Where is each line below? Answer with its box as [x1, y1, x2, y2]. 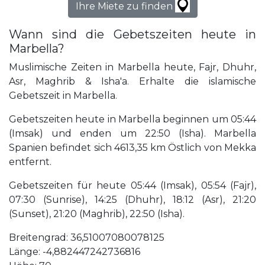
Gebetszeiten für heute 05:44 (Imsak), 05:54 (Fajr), [9, 180, 256, 192]
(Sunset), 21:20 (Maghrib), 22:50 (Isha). [9, 208, 185, 220]
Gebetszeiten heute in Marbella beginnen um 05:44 [9, 114, 256, 125]
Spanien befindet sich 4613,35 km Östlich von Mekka [9, 142, 256, 154]
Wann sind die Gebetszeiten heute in [9, 27, 256, 42]
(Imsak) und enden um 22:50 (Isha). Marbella [9, 128, 256, 140]
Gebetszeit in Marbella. [9, 90, 117, 102]
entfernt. [9, 156, 51, 168]
